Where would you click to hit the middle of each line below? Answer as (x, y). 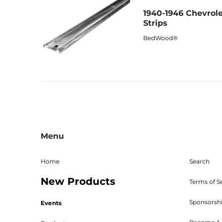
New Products (78, 181)
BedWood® (160, 38)
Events (51, 203)
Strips (155, 23)
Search (199, 161)
